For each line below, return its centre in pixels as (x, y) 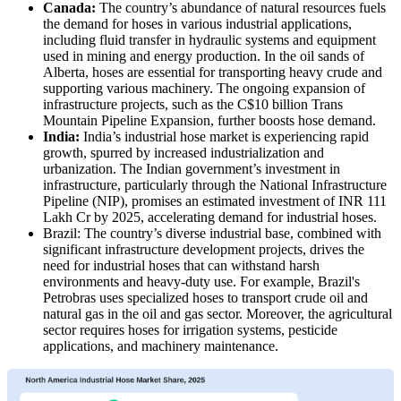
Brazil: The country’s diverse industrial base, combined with (212, 233)
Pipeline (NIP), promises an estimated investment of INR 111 (215, 200)
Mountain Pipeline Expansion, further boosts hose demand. (209, 120)
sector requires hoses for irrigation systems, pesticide (190, 329)
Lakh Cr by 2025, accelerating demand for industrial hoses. (210, 217)
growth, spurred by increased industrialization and (183, 152)
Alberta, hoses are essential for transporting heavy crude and (213, 72)
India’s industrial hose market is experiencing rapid (224, 136)
